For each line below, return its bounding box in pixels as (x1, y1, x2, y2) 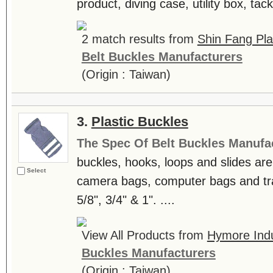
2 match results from (81, 32, 197, 46)
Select (26, 167, 46, 174)
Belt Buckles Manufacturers (81, 50, 243, 63)
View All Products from (81, 229, 207, 242)
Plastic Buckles (91, 114, 188, 129)
